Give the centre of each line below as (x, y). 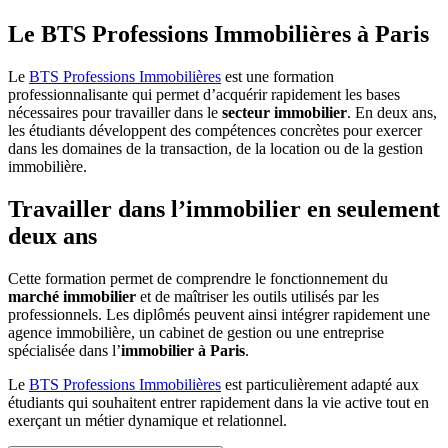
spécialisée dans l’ (64, 351)
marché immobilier (72, 297)
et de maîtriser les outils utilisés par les (257, 297)
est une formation (277, 77)
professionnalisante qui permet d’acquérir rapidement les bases (204, 95)
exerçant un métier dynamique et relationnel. (147, 421)
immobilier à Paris (183, 351)
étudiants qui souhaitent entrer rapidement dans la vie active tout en (218, 403)
